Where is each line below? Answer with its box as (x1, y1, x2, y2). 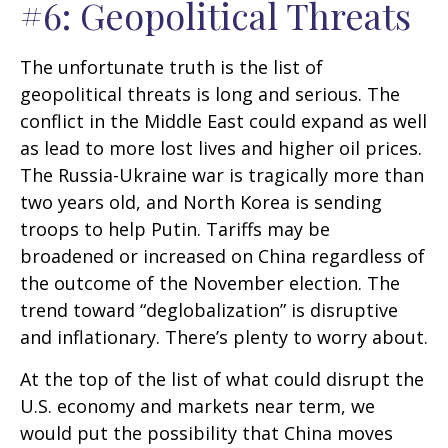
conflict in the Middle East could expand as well (20, 108, 427, 133)
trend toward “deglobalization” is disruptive (20, 297, 398, 322)
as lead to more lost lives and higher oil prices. (20, 135, 422, 160)
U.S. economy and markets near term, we (20, 393, 375, 418)
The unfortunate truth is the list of (20, 54, 323, 79)
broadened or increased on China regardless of (20, 243, 425, 268)
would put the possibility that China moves (20, 420, 393, 445)
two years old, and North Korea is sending (20, 189, 382, 214)
